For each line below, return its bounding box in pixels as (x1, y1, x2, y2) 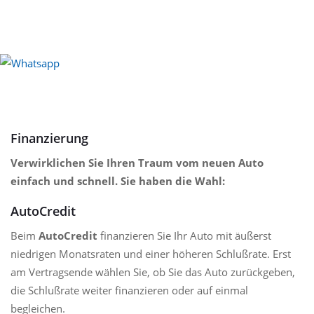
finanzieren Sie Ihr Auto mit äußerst (97, 228, 271, 243)
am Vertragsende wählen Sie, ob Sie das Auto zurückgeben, (11, 264, 295, 279)
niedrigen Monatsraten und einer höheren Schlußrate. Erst (11, 246, 291, 261)
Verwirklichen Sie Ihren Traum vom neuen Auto (11, 155, 264, 170)
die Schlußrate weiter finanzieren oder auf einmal (11, 282, 248, 297)
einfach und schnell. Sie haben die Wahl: (11, 173, 225, 188)
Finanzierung (11, 129, 88, 146)
